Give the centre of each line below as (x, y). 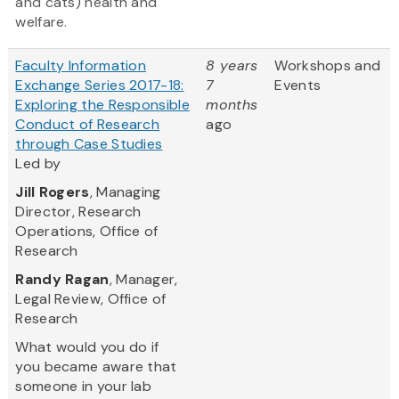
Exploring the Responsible (102, 105)
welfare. (41, 22)
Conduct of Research (88, 125)
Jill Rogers (53, 192)
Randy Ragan (62, 280)
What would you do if (87, 347)
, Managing (125, 192)
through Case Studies (89, 144)
